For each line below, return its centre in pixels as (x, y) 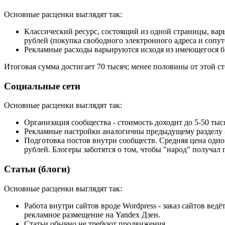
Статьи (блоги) (37, 169)
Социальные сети (42, 86)
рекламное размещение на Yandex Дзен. (92, 214)
